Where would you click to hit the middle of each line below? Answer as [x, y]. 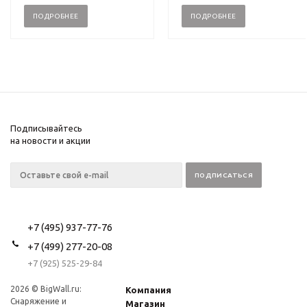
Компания [149, 290]
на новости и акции [50, 140]
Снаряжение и [38, 301]
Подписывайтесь [46, 128]
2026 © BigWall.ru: [46, 289]
